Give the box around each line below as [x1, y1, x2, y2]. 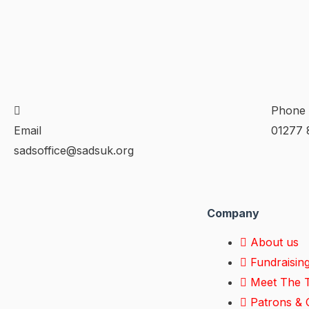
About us [250, 235, 299, 250]
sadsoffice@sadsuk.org [14, 143, 134, 158]
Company [207, 206, 259, 221]
